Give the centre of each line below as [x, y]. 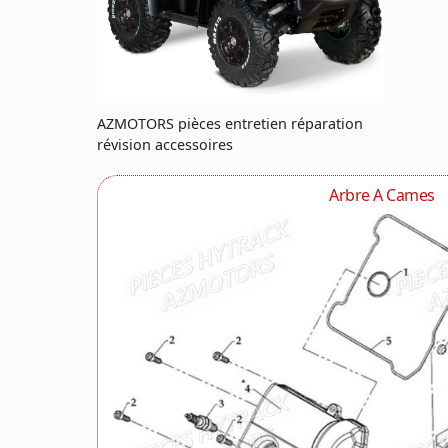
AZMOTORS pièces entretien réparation [230, 123]
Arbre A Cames [382, 194]
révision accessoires [165, 144]
